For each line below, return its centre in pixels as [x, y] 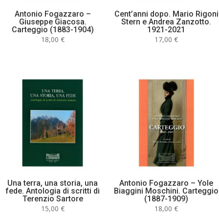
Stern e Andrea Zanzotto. [166, 22]
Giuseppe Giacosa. [53, 22]
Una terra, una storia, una [53, 183]
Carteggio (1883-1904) [53, 30]
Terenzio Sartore [53, 198]
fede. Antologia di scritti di [53, 191]
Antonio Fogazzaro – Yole [166, 183]
